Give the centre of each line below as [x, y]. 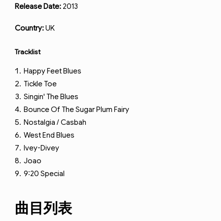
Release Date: [38, 6]
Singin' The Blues [51, 97]
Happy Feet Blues [53, 71]
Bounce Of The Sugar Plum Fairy [76, 110]
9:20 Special [44, 174]
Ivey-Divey [41, 148]
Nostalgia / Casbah [55, 122]
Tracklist [28, 52]
